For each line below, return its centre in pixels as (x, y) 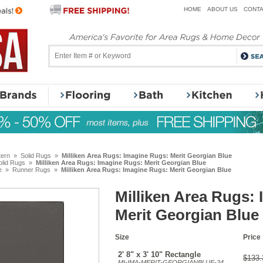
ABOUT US (222, 9)
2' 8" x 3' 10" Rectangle (159, 254)
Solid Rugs (36, 156)
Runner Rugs (31, 170)
